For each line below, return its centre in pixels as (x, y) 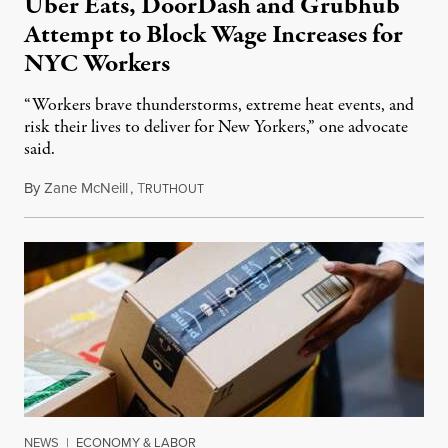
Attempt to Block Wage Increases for (213, 35)
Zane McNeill (86, 188)
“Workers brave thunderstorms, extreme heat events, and (219, 106)
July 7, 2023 (239, 188)
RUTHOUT (174, 189)
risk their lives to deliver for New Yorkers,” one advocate (216, 128)
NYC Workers (97, 64)
